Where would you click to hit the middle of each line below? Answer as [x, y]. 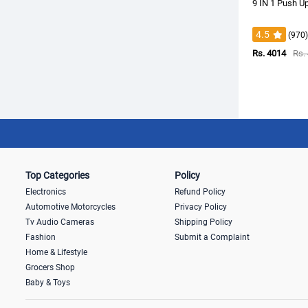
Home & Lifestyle [56, 252]
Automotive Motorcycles [70, 207]
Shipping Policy [203, 222]
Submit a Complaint [212, 237]
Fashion [41, 237]
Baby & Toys [48, 283]
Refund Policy [200, 192]
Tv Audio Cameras [60, 222]
